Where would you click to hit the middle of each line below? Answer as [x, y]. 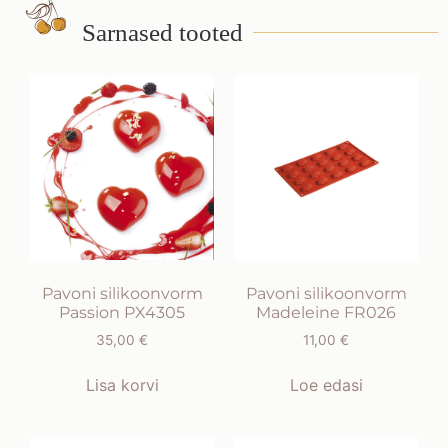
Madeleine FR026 [326, 313]
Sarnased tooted [162, 33]
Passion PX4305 [122, 313]
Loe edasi [326, 385]
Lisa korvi [122, 385]
